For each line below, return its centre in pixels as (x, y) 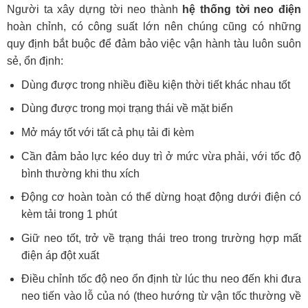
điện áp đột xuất (60, 255)
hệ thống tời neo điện (242, 9)
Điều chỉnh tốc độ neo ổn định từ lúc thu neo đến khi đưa (161, 279)
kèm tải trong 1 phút (69, 214)
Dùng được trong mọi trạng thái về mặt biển (127, 109)
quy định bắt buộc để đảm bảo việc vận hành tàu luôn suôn (154, 43)
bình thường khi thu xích (80, 173)
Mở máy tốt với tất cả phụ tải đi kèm (107, 132)
